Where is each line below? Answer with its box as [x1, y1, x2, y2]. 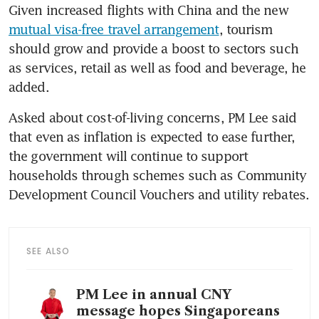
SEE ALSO [26, 244, 70, 257]
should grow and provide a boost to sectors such [9, 40, 298, 56]
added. [9, 78, 49, 95]
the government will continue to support [9, 147, 248, 164]
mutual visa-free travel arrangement [9, 21, 219, 37]
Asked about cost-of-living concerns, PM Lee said [9, 109, 296, 125]
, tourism [219, 21, 273, 37]
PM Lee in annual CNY [76, 286, 231, 303]
